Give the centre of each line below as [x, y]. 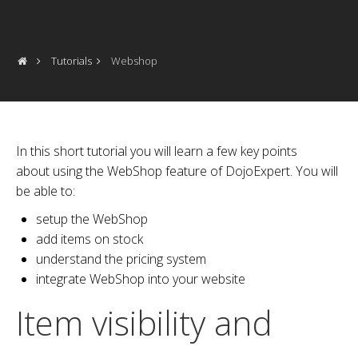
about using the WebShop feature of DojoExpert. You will [177, 171]
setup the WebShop [92, 219]
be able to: [46, 191]
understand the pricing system [121, 259]
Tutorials [72, 61]
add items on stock [89, 239]
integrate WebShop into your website [141, 279]
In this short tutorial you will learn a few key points [157, 151]
